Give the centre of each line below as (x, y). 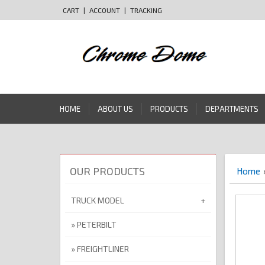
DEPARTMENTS (232, 109)
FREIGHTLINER (103, 249)
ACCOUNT (105, 10)
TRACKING (146, 10)
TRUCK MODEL (98, 201)
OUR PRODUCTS (107, 171)
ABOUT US (115, 109)
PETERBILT (97, 225)
